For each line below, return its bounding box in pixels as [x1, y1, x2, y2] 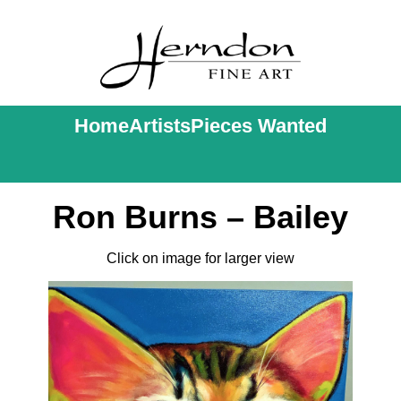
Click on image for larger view [107, 251, 294, 266]
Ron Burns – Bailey [53, 199, 348, 235]
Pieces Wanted [191, 115, 327, 137]
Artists [129, 115, 191, 137]
